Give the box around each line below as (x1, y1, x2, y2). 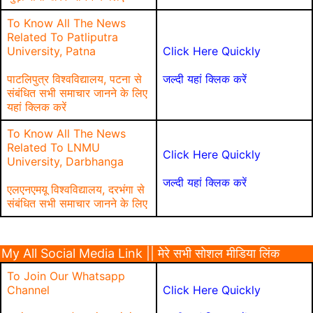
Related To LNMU (7, 140, 100, 154)
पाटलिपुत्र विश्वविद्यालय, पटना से (7, 72, 142, 86)
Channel (7, 283, 50, 297)
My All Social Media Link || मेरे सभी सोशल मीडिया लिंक (1, 246, 279, 261)
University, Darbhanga (7, 154, 124, 168)
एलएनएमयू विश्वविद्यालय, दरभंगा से (7, 182, 145, 196)
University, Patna (7, 44, 96, 58)
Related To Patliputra (7, 30, 118, 44)
